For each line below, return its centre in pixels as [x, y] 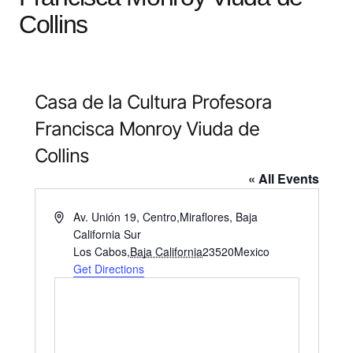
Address [74, 216]
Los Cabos [100, 252]
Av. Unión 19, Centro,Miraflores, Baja [166, 217]
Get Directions [109, 269]
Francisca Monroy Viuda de [147, 129]
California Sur [108, 234]
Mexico [252, 252]
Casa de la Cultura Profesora [153, 102]
